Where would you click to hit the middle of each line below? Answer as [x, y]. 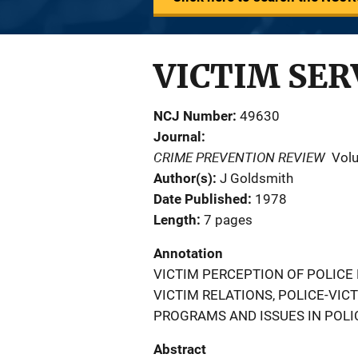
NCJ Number [193, 116]
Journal [177, 137]
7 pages [228, 220]
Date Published [201, 199]
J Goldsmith [257, 178]
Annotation [188, 253]
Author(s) [183, 178]
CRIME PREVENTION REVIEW [239, 157]
